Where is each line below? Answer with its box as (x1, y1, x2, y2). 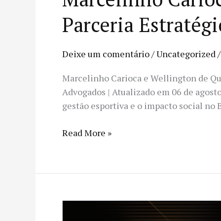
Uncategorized (156, 48, 216, 60)
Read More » (62, 126, 111, 139)
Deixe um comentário (62, 48, 149, 60)
